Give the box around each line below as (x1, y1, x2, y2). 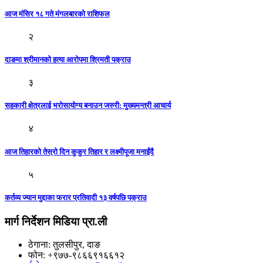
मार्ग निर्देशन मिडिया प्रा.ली (5, 215, 107, 228)
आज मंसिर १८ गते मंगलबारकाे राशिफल (5, 9, 110, 18)
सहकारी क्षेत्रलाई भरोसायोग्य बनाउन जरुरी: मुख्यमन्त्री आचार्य (5, 101, 171, 110)
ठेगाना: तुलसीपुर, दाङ (28, 239, 100, 249)
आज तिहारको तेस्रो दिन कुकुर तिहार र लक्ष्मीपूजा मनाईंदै (5, 147, 154, 156)
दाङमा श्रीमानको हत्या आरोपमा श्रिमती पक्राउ (5, 55, 131, 64)
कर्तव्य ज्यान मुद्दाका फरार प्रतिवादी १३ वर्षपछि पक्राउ (5, 193, 147, 202)
